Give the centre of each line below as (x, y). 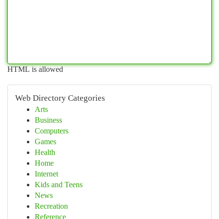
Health (45, 152)
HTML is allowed (35, 69)
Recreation (51, 206)
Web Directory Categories (60, 98)
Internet (46, 174)
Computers (52, 131)
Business (48, 120)
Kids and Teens (59, 185)
